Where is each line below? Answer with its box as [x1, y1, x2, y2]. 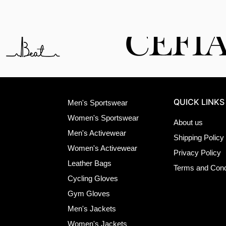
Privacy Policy [174, 148, 221, 157]
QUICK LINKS [174, 96, 225, 107]
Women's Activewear [67, 143, 137, 152]
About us [174, 118, 203, 127]
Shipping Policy [174, 133, 224, 142]
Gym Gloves [67, 189, 110, 198]
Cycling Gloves [67, 174, 118, 183]
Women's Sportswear [67, 113, 139, 122]
